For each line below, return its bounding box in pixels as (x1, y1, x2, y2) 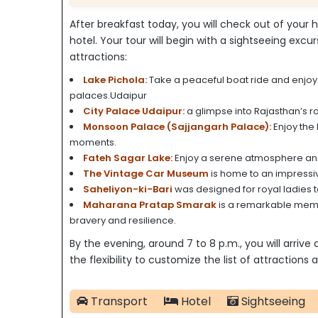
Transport (88, 293, 148, 310)
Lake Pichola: (83, 73, 147, 87)
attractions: (70, 50, 127, 65)
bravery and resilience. (70, 214, 176, 228)
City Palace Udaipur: (83, 104, 187, 119)
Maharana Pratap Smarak (83, 198, 216, 212)
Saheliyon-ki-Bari (83, 182, 172, 197)
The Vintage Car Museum (83, 167, 209, 181)
